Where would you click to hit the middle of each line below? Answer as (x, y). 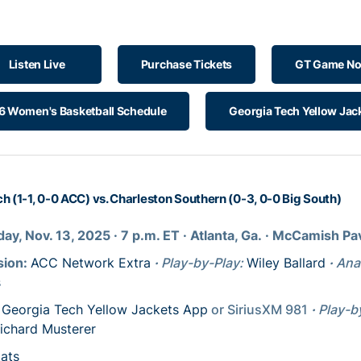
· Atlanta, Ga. (224, 235)
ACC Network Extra (91, 263)
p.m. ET (156, 235)
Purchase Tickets (187, 64)
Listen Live (37, 64)
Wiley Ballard (286, 263)
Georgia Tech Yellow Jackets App (105, 309)
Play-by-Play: (204, 263)
